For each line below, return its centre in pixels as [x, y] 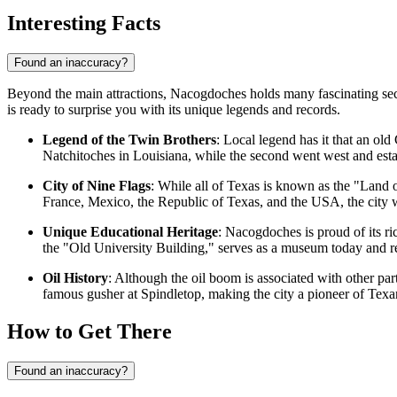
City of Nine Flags [97, 185]
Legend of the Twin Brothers [129, 139]
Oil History [75, 277]
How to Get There [90, 331]
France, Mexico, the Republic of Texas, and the [177, 201]
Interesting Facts [84, 23]
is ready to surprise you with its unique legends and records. [174, 109]
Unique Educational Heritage [130, 231]
